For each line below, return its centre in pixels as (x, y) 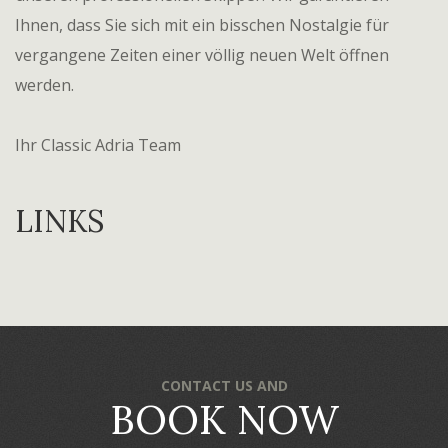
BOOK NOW (224, 419)
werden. (44, 85)
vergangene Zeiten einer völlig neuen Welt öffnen (202, 55)
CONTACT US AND (224, 385)
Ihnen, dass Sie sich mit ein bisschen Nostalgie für (202, 25)
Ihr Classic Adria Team (98, 145)
